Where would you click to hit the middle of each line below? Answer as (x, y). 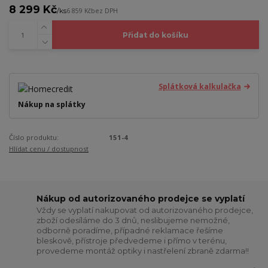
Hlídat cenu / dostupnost (49, 149)
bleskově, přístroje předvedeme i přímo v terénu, (132, 241)
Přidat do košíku (155, 35)
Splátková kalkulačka (200, 86)
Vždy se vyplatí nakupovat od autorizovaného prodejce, (145, 210)
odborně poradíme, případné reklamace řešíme (130, 231)
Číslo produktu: (34, 137)
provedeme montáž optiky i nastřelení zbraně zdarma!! (143, 251)
